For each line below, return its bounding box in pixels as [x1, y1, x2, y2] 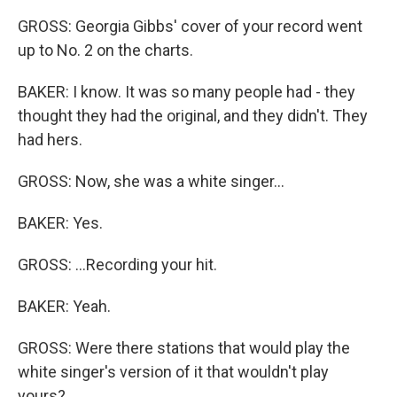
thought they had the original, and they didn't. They [18, 106, 368, 125]
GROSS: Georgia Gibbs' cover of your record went [18, 17, 362, 35]
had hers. [18, 130, 82, 149]
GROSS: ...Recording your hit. [18, 255, 217, 274]
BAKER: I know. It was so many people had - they [18, 82, 355, 101]
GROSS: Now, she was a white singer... [18, 172, 284, 191]
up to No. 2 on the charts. [18, 41, 193, 59]
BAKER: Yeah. [18, 297, 111, 315]
